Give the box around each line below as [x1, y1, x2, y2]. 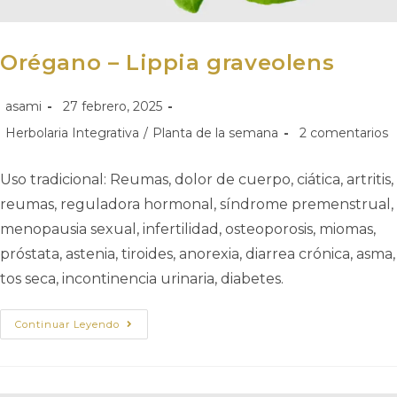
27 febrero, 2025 [63, 98, 162, 115]
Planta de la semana [152, 125, 278, 142]
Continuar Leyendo [15, 318, 120, 331]
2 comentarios [300, 125, 388, 142]
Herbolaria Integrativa [5, 125, 139, 142]
